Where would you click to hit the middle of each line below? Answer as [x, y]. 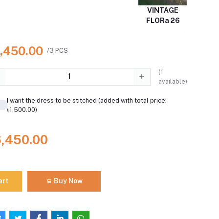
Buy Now [67, 181]
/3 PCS [58, 51]
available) [173, 81]
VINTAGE [163, 10]
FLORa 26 [163, 20]
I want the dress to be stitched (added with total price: [87, 100]
